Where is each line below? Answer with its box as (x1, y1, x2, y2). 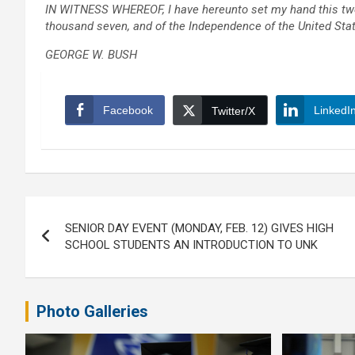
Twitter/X (212, 105, 255, 118)
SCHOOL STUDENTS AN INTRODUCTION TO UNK (65, 238, 318, 253)
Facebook (103, 104, 153, 117)
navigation (25, 229, 143, 260)
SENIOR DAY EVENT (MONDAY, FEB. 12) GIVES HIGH (65, 221, 334, 236)
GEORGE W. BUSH (45, 48, 137, 63)
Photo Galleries (36, 302, 148, 322)
